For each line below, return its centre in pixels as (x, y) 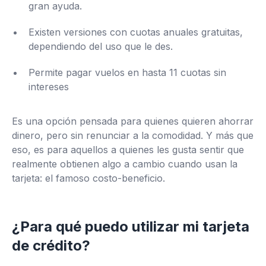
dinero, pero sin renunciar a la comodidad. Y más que (133, 136)
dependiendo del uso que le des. (101, 47)
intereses (49, 87)
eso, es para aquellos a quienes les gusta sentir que (128, 150)
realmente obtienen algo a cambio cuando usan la (125, 164)
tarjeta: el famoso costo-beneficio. (88, 178)
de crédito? (51, 246)
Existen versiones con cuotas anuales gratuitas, (136, 32)
